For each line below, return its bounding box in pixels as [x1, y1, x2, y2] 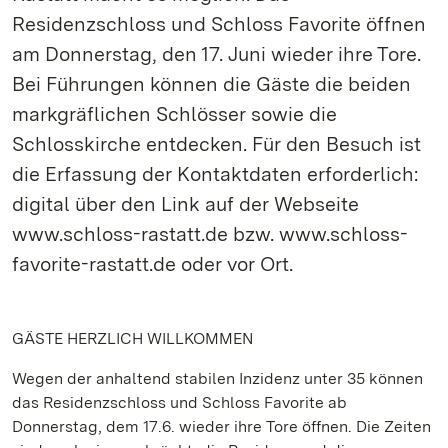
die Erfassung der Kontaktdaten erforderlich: [12, 162, 418, 186]
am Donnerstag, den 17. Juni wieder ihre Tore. [12, 42, 421, 66]
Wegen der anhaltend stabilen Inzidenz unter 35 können [12, 369, 423, 388]
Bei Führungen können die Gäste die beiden [12, 72, 411, 96]
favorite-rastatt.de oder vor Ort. [12, 252, 293, 276]
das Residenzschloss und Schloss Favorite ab [12, 393, 347, 412]
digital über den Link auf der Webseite [12, 192, 359, 216]
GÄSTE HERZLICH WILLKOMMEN [12, 329, 253, 348]
